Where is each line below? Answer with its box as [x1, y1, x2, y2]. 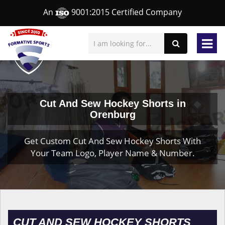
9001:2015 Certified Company [69, 7, 182, 18]
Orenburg [89, 109, 136, 120]
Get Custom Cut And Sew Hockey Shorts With [24, 135, 201, 147]
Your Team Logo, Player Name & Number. [30, 147, 195, 159]
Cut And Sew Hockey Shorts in [39, 98, 186, 109]
